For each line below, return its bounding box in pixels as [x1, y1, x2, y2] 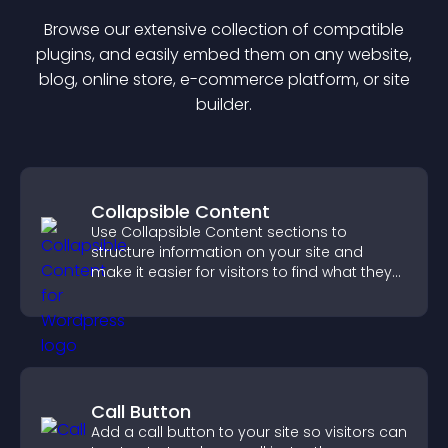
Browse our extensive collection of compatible [44, 18, 404, 41]
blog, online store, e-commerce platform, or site [38, 68, 410, 91]
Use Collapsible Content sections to [91, 222, 347, 242]
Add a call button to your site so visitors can [91, 422, 407, 442]
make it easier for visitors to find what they [91, 262, 392, 282]
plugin [36, 43, 84, 66]
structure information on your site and [91, 242, 363, 262]
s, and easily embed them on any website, [84, 43, 412, 66]
